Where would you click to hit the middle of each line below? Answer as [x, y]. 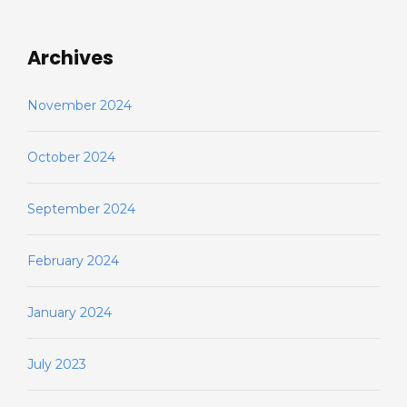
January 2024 [69, 312]
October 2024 [71, 157]
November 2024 [79, 105]
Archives [70, 57]
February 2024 [73, 260]
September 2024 [81, 208]
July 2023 [57, 364]
